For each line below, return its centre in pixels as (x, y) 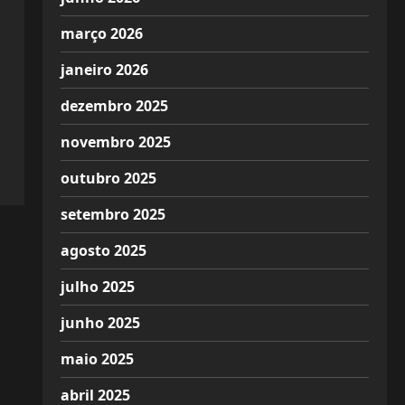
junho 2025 (100, 323)
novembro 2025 (115, 142)
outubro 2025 (108, 178)
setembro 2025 (113, 214)
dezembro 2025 (114, 106)
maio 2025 (97, 359)
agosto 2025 (103, 250)
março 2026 (101, 33)
